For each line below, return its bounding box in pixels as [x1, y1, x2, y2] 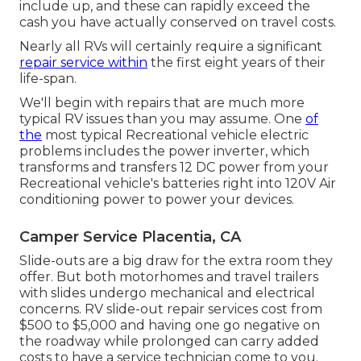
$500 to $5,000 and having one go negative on [19, 317, 320, 333]
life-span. [19, 70, 77, 86]
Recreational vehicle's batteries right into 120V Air [19, 175, 336, 191]
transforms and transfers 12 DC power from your [19, 159, 329, 175]
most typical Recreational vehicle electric [42, 127, 309, 143]
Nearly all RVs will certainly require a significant [19, 38, 322, 54]
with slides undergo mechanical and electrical [19, 284, 315, 301]
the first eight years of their [147, 54, 326, 70]
